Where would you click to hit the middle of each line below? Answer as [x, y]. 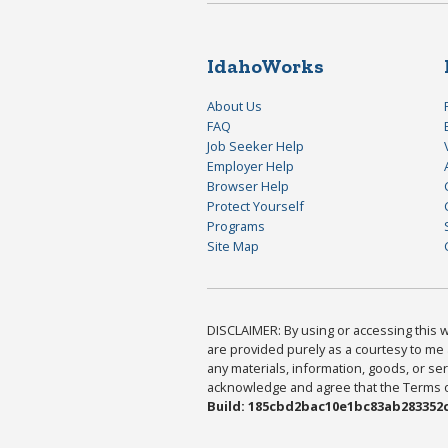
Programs [236, 225]
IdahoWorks [265, 65]
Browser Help [248, 185]
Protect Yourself [255, 205]
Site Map [233, 245]
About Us [234, 105]
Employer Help [250, 165]
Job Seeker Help [255, 145]
